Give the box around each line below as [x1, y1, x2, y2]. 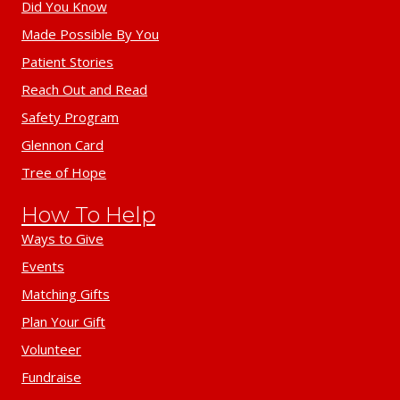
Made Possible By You [21, 24, 159, 43]
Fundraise [21, 367, 81, 386]
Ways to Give [21, 229, 104, 247]
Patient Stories [21, 52, 113, 71]
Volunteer [21, 339, 81, 358]
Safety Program [21, 107, 119, 126]
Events [21, 256, 64, 275]
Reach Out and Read [21, 79, 147, 98]
